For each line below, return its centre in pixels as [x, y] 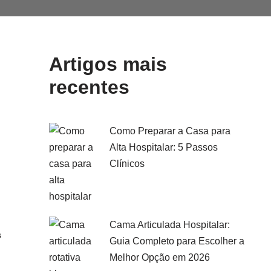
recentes [89, 87]
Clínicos [127, 164]
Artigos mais [108, 64]
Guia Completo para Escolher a [177, 241]
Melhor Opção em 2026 [160, 257]
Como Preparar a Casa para [170, 131]
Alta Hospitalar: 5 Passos [164, 147]
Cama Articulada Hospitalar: [170, 225]
